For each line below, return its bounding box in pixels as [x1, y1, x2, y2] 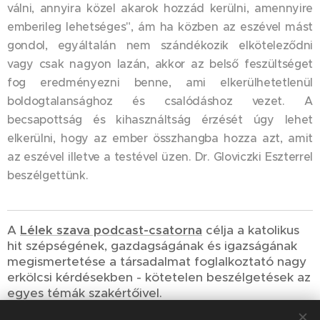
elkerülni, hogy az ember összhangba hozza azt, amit [7, 130, 313, 145]
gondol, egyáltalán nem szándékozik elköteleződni [7, 37, 313, 52]
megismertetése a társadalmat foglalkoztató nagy [7, 253, 306, 269]
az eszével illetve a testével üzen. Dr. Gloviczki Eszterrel [7, 149, 313, 164]
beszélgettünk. [7, 167, 89, 182]
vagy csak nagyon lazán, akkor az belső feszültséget [7, 56, 313, 71]
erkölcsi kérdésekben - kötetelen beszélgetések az [7, 269, 311, 285]
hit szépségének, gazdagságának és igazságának [7, 237, 297, 254]
